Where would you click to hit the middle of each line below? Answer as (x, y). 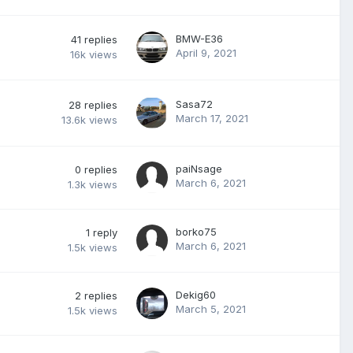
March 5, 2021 (211, 309)
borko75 (196, 232)
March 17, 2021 (212, 118)
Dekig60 (196, 295)
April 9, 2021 (206, 53)
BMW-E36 (199, 39)
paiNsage (199, 169)
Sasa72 (194, 104)
